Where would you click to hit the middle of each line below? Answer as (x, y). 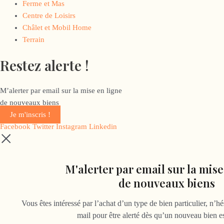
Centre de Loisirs (49, 15)
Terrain (33, 39)
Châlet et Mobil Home (57, 27)
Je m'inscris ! (30, 114)
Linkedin (103, 126)
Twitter (43, 126)
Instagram (71, 126)
